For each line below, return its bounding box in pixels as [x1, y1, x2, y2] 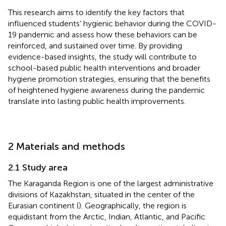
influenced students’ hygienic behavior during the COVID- [8, 18, 216, 28]
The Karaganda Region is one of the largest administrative [8, 178, 213, 188]
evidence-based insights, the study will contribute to [8, 51, 197, 62]
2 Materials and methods [8, 140, 125, 152]
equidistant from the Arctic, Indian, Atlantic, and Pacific [8, 211, 205, 221]
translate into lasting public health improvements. [8, 96, 186, 106]
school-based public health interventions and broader [8, 63, 200, 73]
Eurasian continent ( [8, 200, 79, 210]
